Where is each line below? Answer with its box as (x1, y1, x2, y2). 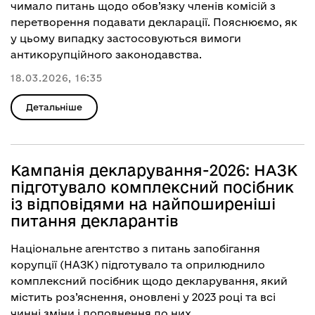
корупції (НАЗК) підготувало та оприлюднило (11, 259, 265, 271)
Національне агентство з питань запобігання (11, 243, 260, 255)
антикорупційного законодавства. (11, 49, 202, 60)
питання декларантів (11, 212, 179, 229)
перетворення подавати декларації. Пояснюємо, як (11, 16, 297, 28)
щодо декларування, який (139, 275, 288, 287)
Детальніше (26, 102, 82, 112)
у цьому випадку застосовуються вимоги (11, 32, 241, 44)
